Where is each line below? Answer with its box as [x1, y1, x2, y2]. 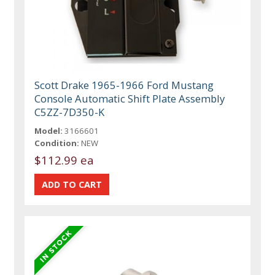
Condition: [34, 137, 80, 149]
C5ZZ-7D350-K [34, 105, 105, 120]
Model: [34, 125, 63, 137]
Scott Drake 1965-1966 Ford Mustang [34, 78, 214, 93]
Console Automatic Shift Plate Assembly [34, 91, 225, 106]
